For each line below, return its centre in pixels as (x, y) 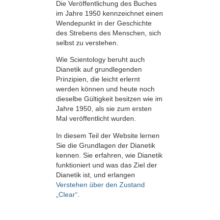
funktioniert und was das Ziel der (107, 165)
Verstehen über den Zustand (100, 184)
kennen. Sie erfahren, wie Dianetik (109, 155)
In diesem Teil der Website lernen (108, 135)
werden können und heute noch (105, 89)
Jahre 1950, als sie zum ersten (104, 109)
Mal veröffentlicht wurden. (96, 119)
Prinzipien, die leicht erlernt (98, 79)
